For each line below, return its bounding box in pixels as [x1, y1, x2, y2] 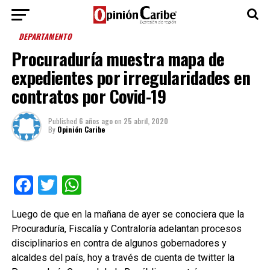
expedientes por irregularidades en [11, 64, 251, 90]
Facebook [33, 174, 113, 196]
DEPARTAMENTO [17, 31, 74, 42]
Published [48, 116, 77, 126]
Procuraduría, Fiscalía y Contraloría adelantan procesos [11, 223, 242, 234]
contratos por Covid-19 [11, 83, 166, 108]
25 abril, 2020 [123, 116, 168, 126]
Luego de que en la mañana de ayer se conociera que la [11, 209, 244, 220]
